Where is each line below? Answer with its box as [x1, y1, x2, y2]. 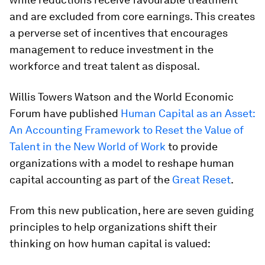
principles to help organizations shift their [9, 221, 217, 233]
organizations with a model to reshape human [9, 157, 234, 169]
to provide [166, 140, 218, 153]
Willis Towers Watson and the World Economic [9, 91, 234, 103]
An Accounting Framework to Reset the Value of [9, 124, 244, 136]
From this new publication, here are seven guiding [9, 204, 254, 216]
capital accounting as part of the [9, 173, 172, 186]
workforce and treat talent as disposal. [9, 60, 200, 72]
